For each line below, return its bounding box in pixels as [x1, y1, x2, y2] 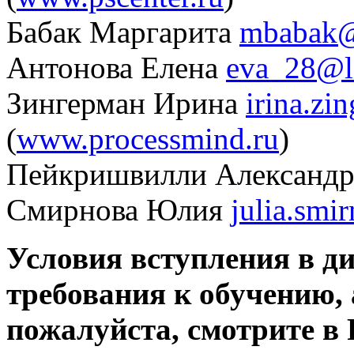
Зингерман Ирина [6, 85, 246, 120]
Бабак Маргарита [6, 14, 239, 49]
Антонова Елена [6, 50, 226, 85]
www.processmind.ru [17, 121, 279, 156]
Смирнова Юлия [6, 192, 231, 227]
